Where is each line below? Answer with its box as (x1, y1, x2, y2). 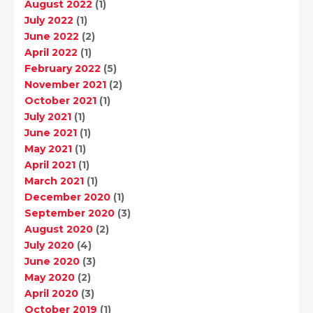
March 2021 (24, 174, 84, 187)
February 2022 (24, 61, 101, 75)
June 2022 (24, 29, 79, 43)
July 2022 (24, 13, 73, 27)
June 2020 (24, 254, 80, 268)
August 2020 (24, 222, 93, 235)
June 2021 (24, 126, 77, 139)
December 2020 (24, 190, 110, 203)
